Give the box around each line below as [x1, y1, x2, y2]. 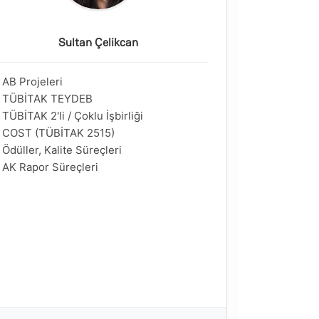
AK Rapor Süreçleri [2, 160, 98, 174]
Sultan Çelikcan [58, 35, 138, 50]
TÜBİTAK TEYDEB [2, 92, 93, 105]
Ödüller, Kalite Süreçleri [2, 143, 122, 157]
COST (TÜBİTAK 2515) [2, 126, 115, 140]
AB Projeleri [2, 75, 63, 88]
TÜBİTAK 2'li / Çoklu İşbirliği [2, 109, 143, 122]
